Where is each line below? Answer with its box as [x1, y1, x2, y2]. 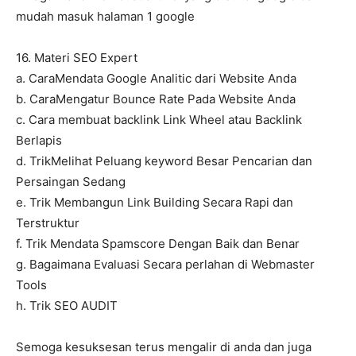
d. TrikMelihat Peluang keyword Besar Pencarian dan [16, 153, 312, 169]
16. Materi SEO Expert [16, 50, 137, 66]
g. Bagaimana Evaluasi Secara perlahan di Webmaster [16, 257, 315, 273]
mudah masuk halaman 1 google [16, 9, 195, 25]
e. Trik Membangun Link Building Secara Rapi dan [16, 195, 293, 211]
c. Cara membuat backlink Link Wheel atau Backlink [16, 112, 302, 128]
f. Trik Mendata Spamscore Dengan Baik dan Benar [16, 236, 300, 252]
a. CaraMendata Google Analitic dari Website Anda [16, 71, 296, 87]
